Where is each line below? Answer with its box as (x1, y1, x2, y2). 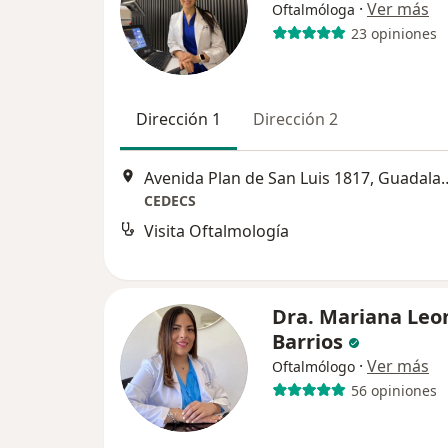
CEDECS (144, 191, 196, 211)
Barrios (272, 328, 348, 355)
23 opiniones (350, 23, 437, 43)
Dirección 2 (253, 108, 338, 130)
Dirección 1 (136, 108, 221, 130)
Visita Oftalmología (144, 220, 289, 243)
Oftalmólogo (272, 357, 355, 376)
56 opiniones (350, 380, 437, 400)
